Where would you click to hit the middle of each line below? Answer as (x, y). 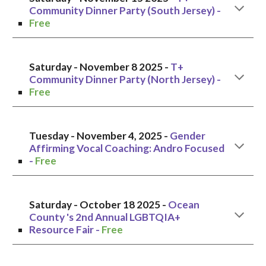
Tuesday (50, 136)
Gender (188, 136)
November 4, (108, 136)
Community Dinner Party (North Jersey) (122, 79)
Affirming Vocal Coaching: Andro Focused (127, 148)
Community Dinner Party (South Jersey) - (125, 10)
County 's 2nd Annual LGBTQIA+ (105, 217)
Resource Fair (62, 229)
